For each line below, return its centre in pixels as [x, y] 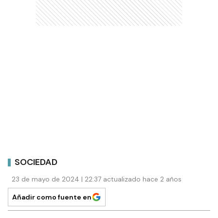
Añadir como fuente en [52, 197]
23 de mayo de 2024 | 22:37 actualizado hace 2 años [97, 179]
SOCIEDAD [36, 162]
